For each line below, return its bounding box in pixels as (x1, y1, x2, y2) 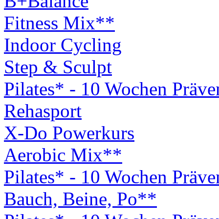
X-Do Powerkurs (4, 122, 134, 143)
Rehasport (4, 100, 82, 121)
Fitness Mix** (4, 12, 115, 33)
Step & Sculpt (4, 56, 112, 77)
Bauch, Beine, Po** (4, 188, 157, 209)
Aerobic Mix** (4, 144, 122, 165)
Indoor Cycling (4, 34, 122, 55)
